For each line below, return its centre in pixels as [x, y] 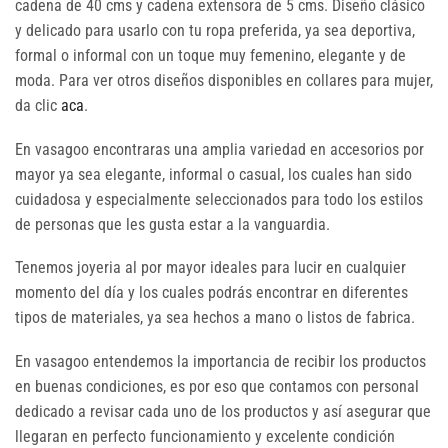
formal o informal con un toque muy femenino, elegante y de [210, 56]
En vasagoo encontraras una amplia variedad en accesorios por [219, 149]
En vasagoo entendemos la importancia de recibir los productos [220, 361]
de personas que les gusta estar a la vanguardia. [172, 224]
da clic [38, 106]
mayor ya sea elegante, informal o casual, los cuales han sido [213, 174]
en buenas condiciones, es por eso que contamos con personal [217, 386]
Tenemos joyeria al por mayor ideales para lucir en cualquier [210, 268]
